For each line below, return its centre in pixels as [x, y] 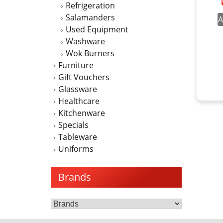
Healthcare [79, 101]
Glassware [78, 89]
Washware [85, 41]
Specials [73, 125]
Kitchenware [82, 113]
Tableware [78, 137]
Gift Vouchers [84, 77]
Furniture [76, 65]
